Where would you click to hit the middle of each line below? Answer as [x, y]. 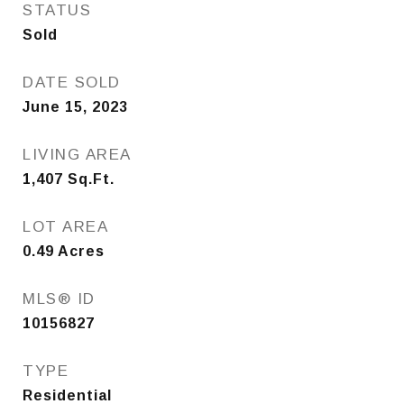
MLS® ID [59, 299]
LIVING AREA [77, 155]
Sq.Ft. [91, 179]
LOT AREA [65, 227]
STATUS [57, 10]
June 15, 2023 [75, 107]
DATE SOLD [72, 83]
